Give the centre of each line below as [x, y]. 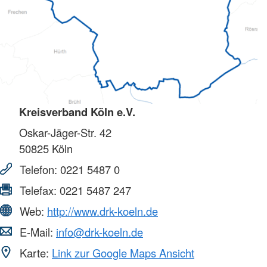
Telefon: [38, 169]
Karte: [34, 252]
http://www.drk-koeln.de [103, 211]
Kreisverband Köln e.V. [77, 111]
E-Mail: [36, 232]
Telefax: [38, 190]
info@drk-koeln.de [100, 232]
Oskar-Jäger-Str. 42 [65, 132]
